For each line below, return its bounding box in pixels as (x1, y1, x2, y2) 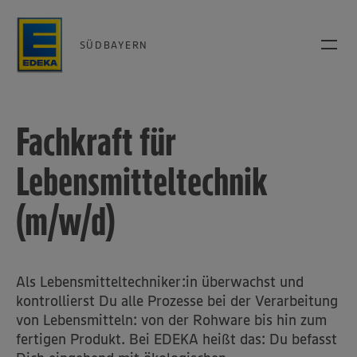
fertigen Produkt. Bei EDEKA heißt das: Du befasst (16, 330, 337, 348)
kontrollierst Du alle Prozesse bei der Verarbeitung (16, 292, 338, 310)
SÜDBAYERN (79, 37, 148, 51)
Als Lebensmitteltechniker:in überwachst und (16, 273, 304, 291)
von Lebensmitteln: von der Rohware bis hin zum (16, 311, 327, 329)
